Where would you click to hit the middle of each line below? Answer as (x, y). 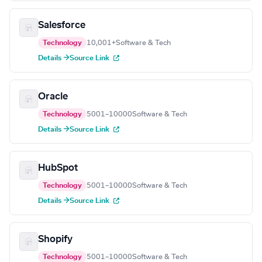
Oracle (53, 97)
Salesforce (62, 25)
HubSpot (58, 168)
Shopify (55, 239)
